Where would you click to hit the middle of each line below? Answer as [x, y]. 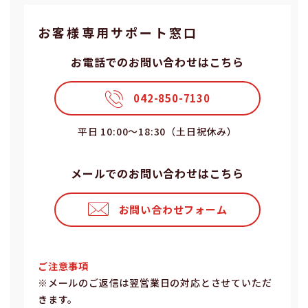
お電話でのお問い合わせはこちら [157, 62]
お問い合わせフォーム [173, 209]
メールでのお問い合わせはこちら [157, 173]
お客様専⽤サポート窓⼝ [118, 32]
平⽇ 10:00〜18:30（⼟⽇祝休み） [157, 131]
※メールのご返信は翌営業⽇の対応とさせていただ [155, 282]
